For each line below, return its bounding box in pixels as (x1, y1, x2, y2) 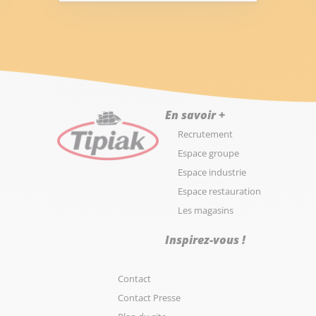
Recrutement (177, 128, 233, 140)
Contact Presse (118, 291, 181, 304)
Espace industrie (177, 166, 246, 178)
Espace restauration (177, 185, 261, 197)
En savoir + (164, 107, 225, 123)
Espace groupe (177, 147, 239, 159)
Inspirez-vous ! (164, 232, 245, 248)
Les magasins (177, 204, 233, 217)
